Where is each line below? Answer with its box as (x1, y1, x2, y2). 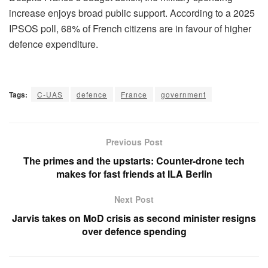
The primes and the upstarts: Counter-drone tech (23, 153, 245, 167)
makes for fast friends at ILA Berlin (56, 166, 212, 181)
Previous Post (105, 135, 163, 148)
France (121, 89, 147, 99)
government (161, 89, 206, 99)
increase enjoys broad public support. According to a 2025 (9, 5, 255, 20)
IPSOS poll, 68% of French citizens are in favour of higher (9, 21, 251, 35)
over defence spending (81, 224, 187, 238)
